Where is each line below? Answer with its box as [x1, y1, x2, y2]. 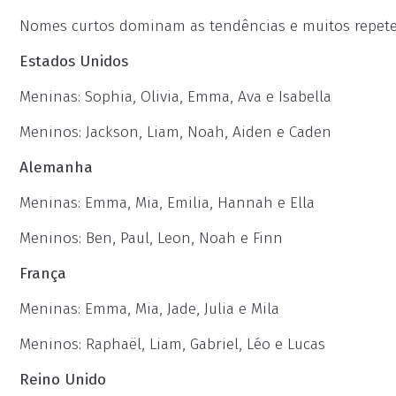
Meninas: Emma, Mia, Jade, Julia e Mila [19, 300, 279, 318]
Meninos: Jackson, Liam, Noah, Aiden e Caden [19, 123, 331, 141]
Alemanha [19, 158, 93, 177]
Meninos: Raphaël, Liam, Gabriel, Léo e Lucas [19, 335, 325, 354]
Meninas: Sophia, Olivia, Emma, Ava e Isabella [19, 88, 331, 106]
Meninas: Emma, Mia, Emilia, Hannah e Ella [19, 194, 315, 212]
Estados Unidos [19, 52, 128, 71]
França [19, 264, 66, 283]
